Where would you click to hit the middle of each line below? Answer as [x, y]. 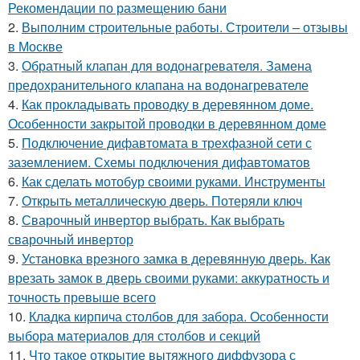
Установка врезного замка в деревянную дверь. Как [176, 258]
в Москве [35, 46]
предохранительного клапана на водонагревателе [158, 84]
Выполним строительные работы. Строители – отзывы [185, 27]
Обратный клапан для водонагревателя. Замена [167, 65]
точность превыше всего [82, 297]
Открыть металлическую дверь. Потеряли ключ [162, 200]
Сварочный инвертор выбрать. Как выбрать [153, 219]
